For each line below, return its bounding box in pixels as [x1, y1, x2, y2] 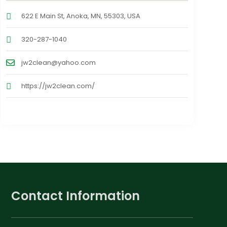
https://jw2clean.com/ [21, 81, 95, 91]
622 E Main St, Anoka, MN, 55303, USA [21, 11, 140, 21]
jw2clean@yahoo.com [21, 58, 96, 68]
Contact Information [11, 187, 140, 205]
